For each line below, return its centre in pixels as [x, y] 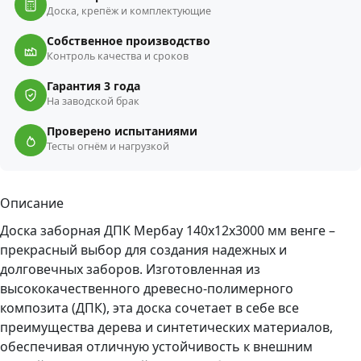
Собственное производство [129, 40]
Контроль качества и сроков [118, 56]
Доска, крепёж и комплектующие [129, 10]
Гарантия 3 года [93, 85]
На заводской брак [93, 101]
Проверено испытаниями [122, 131]
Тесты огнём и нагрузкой [108, 146]
